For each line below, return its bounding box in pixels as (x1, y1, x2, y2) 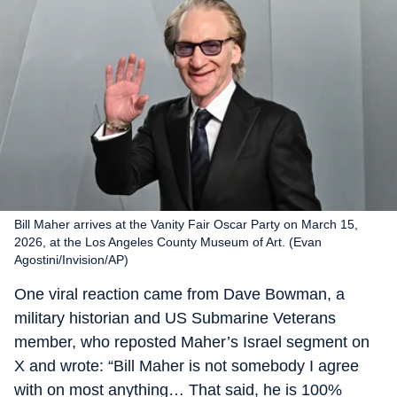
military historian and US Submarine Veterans (14, 309, 336, 327)
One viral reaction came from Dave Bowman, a (14, 285, 345, 303)
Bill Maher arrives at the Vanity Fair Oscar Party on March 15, (14, 217, 358, 231)
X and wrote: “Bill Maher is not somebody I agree (14, 357, 359, 375)
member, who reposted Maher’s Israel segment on (14, 333, 370, 351)
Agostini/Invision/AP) (14, 253, 128, 267)
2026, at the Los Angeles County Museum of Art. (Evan (14, 235, 322, 249)
